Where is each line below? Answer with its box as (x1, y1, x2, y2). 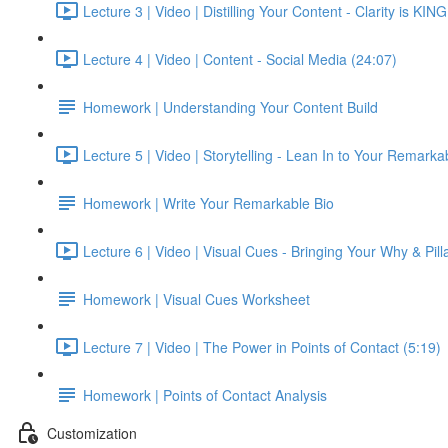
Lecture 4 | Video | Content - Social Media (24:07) (83, 48, 397, 69)
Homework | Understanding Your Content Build (83, 96, 378, 117)
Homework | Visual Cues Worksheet (83, 288, 310, 309)
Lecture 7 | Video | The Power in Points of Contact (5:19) (83, 336, 441, 357)
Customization (47, 422, 137, 443)
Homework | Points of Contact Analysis (83, 384, 327, 405)
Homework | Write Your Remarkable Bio (83, 192, 334, 213)
